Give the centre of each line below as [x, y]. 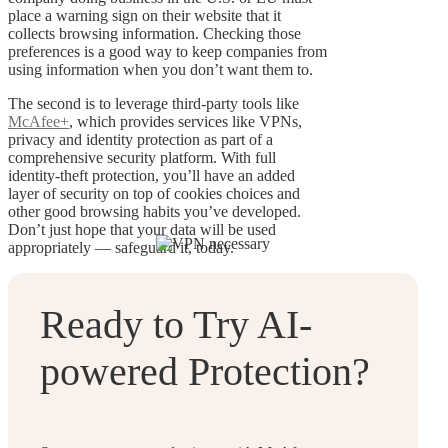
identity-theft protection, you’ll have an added [151, 176]
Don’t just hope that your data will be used [142, 230]
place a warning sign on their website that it [144, 16]
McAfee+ [38, 122]
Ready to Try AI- [176, 324]
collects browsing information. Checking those [154, 34]
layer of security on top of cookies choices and [154, 194]
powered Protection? [205, 371]
